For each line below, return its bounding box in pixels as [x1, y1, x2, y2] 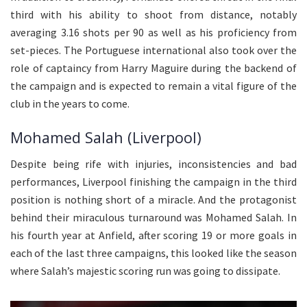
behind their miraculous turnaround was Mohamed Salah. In [10, 210, 297, 225]
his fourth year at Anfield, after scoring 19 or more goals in [10, 228, 297, 243]
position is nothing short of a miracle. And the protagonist [10, 193, 297, 207]
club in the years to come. [10, 97, 130, 110]
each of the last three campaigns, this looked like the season [10, 246, 297, 260]
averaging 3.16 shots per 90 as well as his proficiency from [10, 25, 297, 39]
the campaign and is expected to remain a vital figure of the [10, 79, 297, 93]
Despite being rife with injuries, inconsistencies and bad [10, 157, 297, 171]
